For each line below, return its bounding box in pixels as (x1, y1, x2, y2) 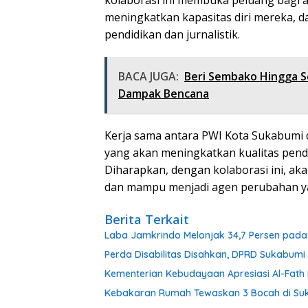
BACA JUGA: (118, 68, 179, 84)
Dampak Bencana (118, 85, 209, 101)
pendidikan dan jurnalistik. (104, 26, 240, 42)
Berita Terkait (104, 210, 189, 228)
